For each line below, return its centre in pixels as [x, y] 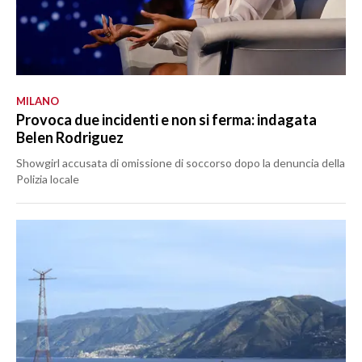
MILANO [38, 101]
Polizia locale [48, 179]
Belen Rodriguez [70, 137]
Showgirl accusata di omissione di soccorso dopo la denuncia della [181, 162]
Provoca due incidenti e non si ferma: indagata [166, 119]
